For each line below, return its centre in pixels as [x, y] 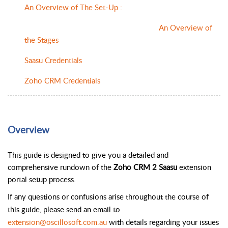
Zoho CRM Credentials [62, 80]
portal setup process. [42, 179]
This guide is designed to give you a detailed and [88, 154]
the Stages [41, 39]
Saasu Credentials [53, 60]
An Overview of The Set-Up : [73, 7]
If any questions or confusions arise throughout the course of [108, 197]
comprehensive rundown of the [61, 167]
